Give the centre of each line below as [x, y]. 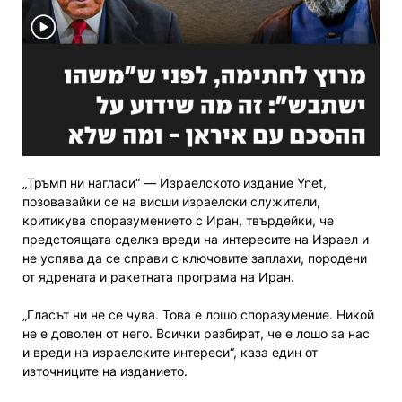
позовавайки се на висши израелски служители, [171, 201]
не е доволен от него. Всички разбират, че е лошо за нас [196, 333]
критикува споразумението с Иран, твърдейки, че [178, 220]
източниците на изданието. [105, 371]
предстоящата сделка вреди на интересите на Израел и [196, 239]
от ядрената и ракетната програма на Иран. [158, 276]
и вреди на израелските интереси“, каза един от [170, 352]
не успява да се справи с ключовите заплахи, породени [195, 258]
